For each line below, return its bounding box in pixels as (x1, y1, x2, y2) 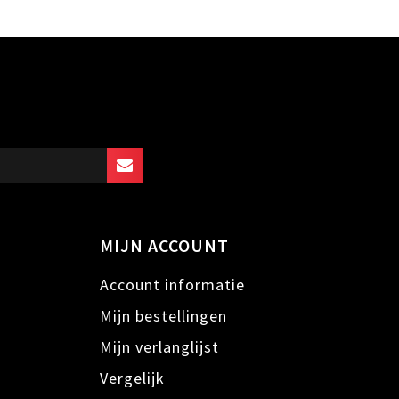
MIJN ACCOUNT (100, 234, 229, 256)
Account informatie (100, 273, 245, 295)
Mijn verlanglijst (100, 336, 219, 357)
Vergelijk (100, 367, 165, 388)
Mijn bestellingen (100, 305, 227, 326)
